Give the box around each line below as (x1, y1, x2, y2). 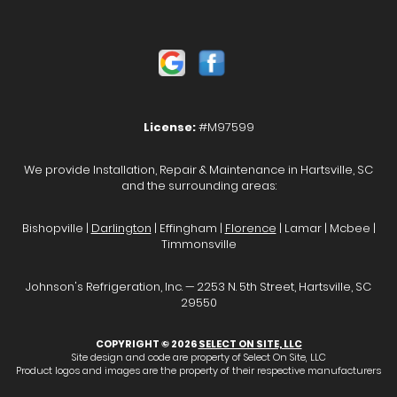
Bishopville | (21, 220, 91, 237)
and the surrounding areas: (121, 177, 276, 194)
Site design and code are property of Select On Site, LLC (71, 350, 326, 364)
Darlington (90, 220, 152, 237)
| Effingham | (151, 220, 225, 237)
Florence (224, 220, 276, 237)
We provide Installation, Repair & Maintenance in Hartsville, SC (24, 161, 373, 178)
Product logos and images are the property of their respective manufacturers (16, 363, 381, 378)
